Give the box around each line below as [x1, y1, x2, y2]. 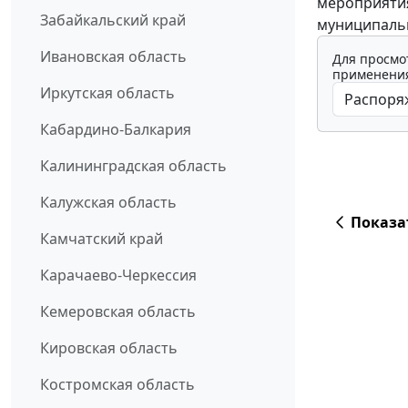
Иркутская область [40, 83, 175, 104]
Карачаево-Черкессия [40, 265, 197, 286]
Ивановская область [40, 46, 187, 67]
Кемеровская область [40, 301, 196, 322]
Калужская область [40, 192, 177, 213]
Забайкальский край [40, 10, 186, 31]
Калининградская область [40, 156, 227, 177]
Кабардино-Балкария [40, 119, 191, 140]
